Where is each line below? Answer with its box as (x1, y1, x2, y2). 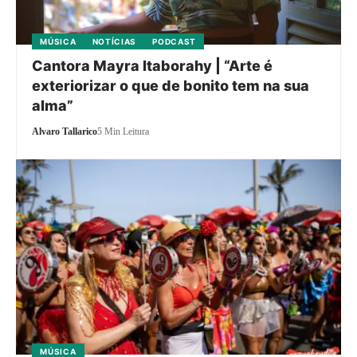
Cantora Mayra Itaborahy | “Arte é (32, 57, 273, 74)
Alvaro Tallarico (32, 125, 98, 137)
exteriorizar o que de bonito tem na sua (32, 76, 310, 94)
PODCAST (152, 36, 197, 46)
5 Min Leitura (97, 125, 150, 137)
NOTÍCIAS (92, 36, 137, 46)
